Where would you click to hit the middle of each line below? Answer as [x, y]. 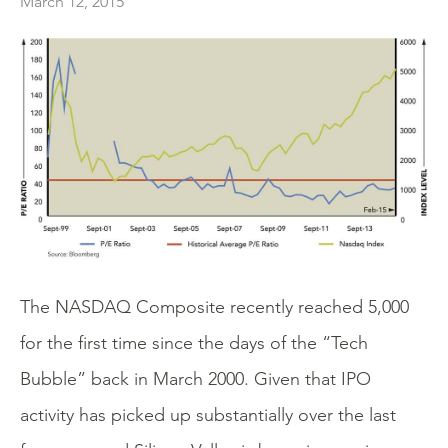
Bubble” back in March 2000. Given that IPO [195, 379]
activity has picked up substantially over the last [208, 415]
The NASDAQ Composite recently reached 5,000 [214, 307]
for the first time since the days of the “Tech [194, 343]
